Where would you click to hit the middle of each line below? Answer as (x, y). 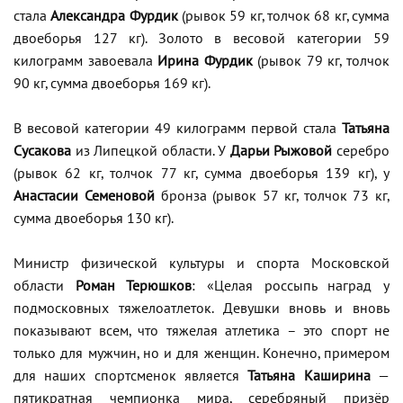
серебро (361, 152)
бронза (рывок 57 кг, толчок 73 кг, (272, 197)
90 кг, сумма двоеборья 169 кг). (112, 84)
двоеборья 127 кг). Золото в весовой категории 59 (201, 39)
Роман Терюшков (134, 287)
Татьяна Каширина (309, 376)
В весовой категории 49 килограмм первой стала (178, 129)
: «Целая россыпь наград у (291, 287)
